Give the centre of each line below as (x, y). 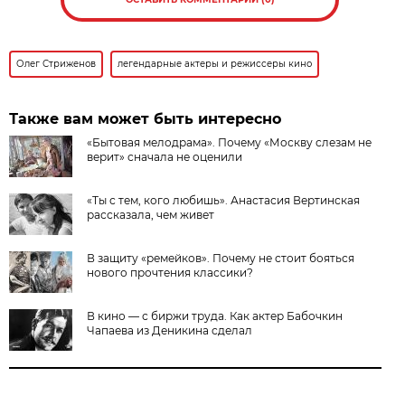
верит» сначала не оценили (165, 156)
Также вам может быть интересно (146, 118)
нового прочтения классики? (170, 272)
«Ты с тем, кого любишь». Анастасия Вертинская (224, 200)
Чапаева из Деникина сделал (170, 330)
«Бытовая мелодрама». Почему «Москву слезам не (230, 142)
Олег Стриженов (57, 63)
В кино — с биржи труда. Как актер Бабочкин (215, 316)
